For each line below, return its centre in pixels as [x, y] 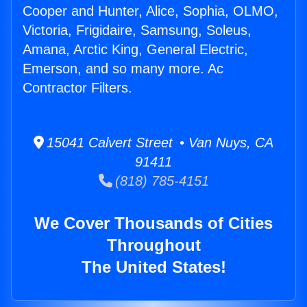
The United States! [153, 267]
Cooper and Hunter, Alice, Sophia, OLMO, [150, 11]
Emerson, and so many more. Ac [123, 69]
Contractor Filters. [77, 88]
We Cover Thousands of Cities [153, 223]
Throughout [153, 245]
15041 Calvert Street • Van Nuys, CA [159, 143]
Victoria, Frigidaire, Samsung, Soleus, [137, 30]
